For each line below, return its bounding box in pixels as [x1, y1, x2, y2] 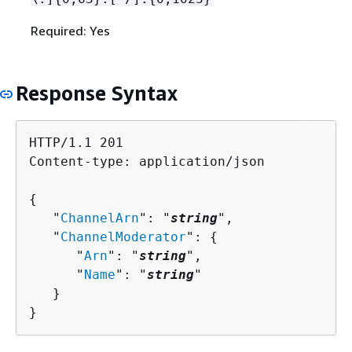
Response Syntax [16, 80, 178, 105]
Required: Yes [30, 22, 110, 38]
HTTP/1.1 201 [29, 135, 123, 151]
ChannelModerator [60, 229, 186, 245]
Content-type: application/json [29, 154, 265, 170]
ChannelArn [60, 211, 139, 226]
